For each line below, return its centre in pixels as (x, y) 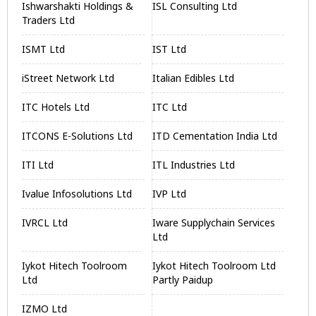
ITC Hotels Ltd (56, 107)
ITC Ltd (170, 107)
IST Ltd (170, 49)
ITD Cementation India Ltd (215, 136)
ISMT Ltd (43, 49)
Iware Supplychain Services (214, 223)
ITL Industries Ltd (194, 165)
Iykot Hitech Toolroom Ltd (214, 266)
